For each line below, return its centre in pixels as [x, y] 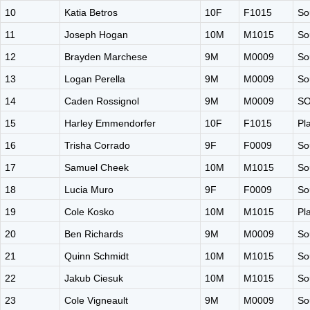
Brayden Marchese [106, 57]
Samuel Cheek [97, 167]
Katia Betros [91, 12]
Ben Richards [94, 234]
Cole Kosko [89, 212]
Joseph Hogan [96, 35]
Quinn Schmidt [97, 256]
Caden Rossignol [102, 101]
